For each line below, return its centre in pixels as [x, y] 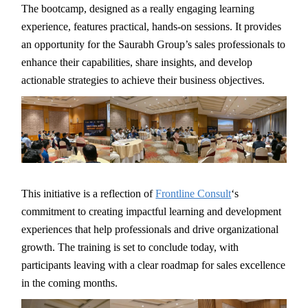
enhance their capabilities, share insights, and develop [137, 63]
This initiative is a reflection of [89, 193]
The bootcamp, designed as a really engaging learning [138, 9]
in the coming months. [70, 283]
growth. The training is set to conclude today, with [130, 247]
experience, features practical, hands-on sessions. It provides [152, 27]
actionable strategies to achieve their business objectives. [143, 80]
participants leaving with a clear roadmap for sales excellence [154, 265]
